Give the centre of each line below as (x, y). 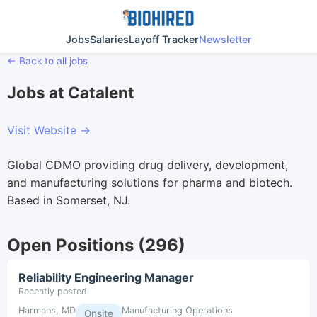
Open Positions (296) (96, 245)
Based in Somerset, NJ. (69, 200)
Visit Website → (49, 130)
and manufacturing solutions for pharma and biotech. (150, 183)
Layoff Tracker (163, 39)
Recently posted (53, 291)
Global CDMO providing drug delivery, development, (148, 165)
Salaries (109, 39)
